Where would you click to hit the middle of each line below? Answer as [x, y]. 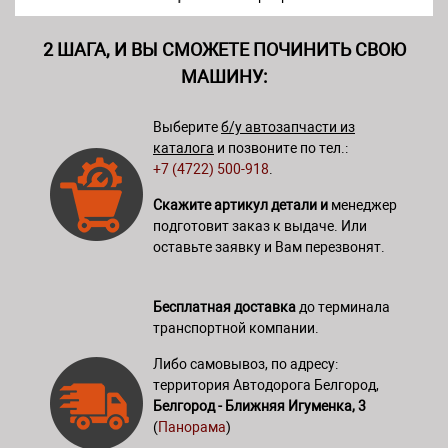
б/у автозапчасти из [288, 127]
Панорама [192, 427]
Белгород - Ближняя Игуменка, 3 [259, 406]
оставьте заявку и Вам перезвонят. [269, 247]
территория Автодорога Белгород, [266, 385]
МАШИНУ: [224, 77]
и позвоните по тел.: [281, 148]
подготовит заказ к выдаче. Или [260, 226]
